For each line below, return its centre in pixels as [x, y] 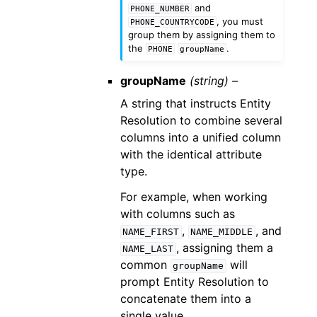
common [145, 265]
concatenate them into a [185, 299]
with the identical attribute [191, 155]
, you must [240, 22]
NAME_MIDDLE [222, 232]
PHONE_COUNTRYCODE [172, 22]
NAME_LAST [148, 249]
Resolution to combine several [201, 121]
